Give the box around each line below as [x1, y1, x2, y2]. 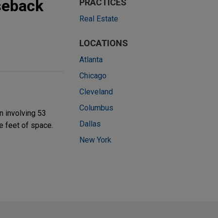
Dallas [79, 119, 101, 129]
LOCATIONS [79, 38, 128, 49]
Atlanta [79, 55, 103, 65]
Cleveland [79, 87, 113, 97]
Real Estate [79, 14, 118, 24]
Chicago [79, 71, 107, 81]
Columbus [79, 103, 113, 113]
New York [79, 135, 111, 145]
